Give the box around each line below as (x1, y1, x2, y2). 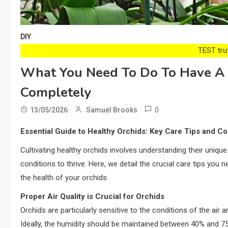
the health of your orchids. (20, 173, 108, 182)
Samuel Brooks (86, 105, 137, 114)
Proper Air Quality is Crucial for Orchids (20, 191, 164, 201)
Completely (20, 83, 92, 101)
